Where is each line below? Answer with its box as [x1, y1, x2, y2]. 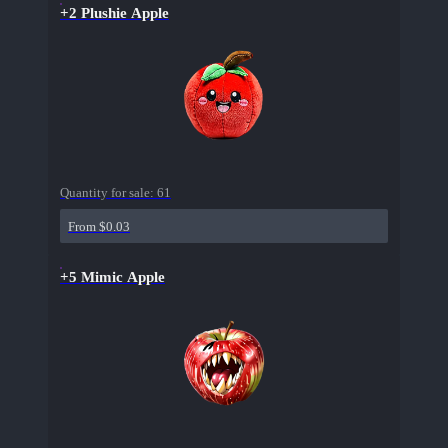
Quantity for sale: [60, 185, 157, 201]
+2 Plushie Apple [60, 5, 169, 22]
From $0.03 [68, 219, 130, 235]
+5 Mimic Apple [60, 269, 165, 286]
